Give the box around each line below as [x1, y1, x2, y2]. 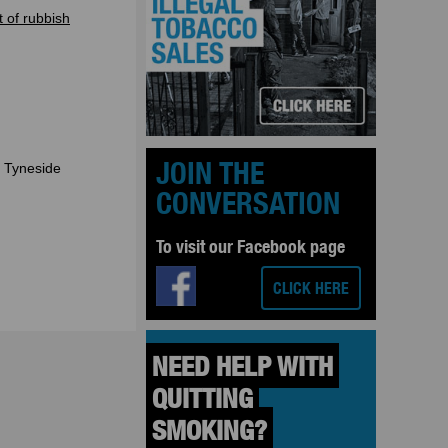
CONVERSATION [156, 183, 340, 222]
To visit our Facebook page [156, 234, 345, 258]
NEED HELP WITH [146, 349, 339, 382]
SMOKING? [146, 413, 273, 446]
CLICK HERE [273, 276, 349, 298]
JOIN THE [156, 153, 264, 192]
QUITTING [146, 381, 259, 414]
